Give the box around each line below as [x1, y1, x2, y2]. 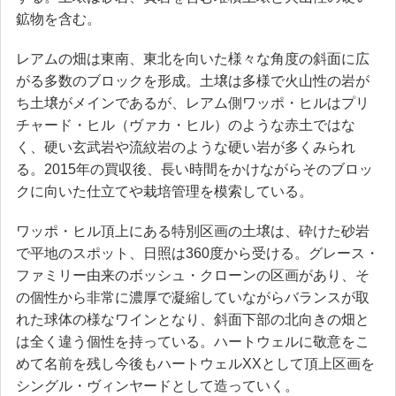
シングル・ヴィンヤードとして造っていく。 [16, 377, 299, 393]
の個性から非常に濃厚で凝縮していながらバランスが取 [16, 289, 369, 305]
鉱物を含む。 [16, 11, 101, 27]
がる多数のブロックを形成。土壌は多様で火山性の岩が [16, 72, 369, 88]
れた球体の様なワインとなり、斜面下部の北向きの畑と [16, 311, 369, 327]
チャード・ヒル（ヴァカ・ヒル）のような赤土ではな [16, 117, 355, 133]
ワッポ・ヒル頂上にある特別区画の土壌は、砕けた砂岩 [16, 223, 369, 239]
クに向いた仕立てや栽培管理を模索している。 [16, 183, 313, 199]
